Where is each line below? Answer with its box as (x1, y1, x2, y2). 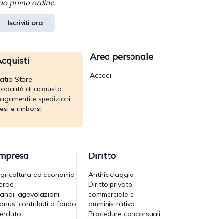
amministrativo (88, 199, 135, 208)
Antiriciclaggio (88, 170, 134, 179)
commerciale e (88, 189, 134, 198)
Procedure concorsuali (88, 209, 160, 218)
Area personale (89, 50, 153, 62)
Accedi (89, 70, 111, 80)
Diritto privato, (88, 179, 134, 189)
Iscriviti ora (8, 18, 43, 27)
